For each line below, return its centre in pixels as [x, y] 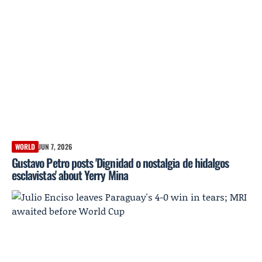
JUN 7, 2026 [55, 146]
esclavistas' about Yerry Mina [70, 175]
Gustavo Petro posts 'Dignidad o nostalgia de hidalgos [120, 162]
